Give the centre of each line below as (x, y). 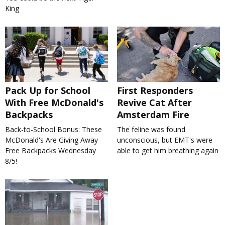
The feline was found (151, 130)
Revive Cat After (154, 103)
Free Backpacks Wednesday (50, 151)
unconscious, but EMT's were (164, 140)
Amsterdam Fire (153, 115)
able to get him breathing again (167, 151)
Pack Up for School (48, 91)
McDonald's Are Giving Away (51, 140)
